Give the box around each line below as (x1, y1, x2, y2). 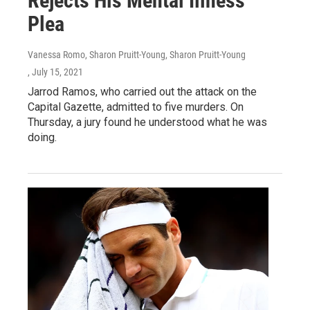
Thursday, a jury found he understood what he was (28, 116, 267, 129)
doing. (28, 131, 57, 145)
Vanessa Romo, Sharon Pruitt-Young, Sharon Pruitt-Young (28, 49, 246, 61)
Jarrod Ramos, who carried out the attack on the (28, 85, 257, 99)
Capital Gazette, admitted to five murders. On (28, 100, 244, 114)
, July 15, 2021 (28, 66, 83, 78)
